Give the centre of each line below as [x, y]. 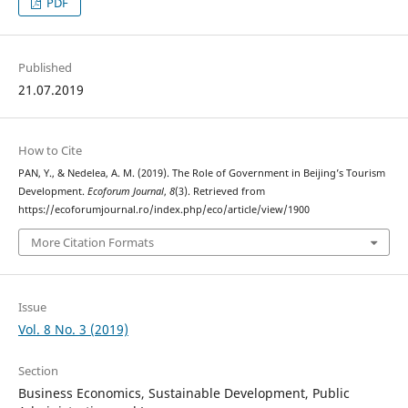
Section [38, 370]
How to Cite [50, 151]
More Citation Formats [92, 242]
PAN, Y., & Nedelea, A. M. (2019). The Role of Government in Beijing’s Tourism [201, 173]
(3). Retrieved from [219, 192]
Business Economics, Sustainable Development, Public [184, 393]
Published [45, 68]
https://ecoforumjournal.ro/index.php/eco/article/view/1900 [163, 210]
